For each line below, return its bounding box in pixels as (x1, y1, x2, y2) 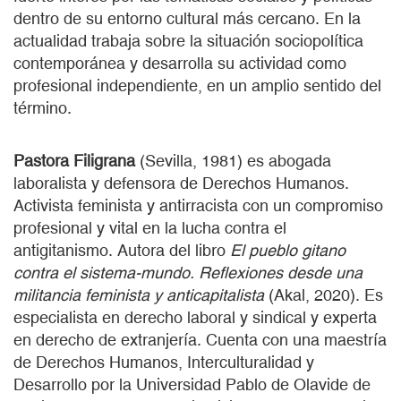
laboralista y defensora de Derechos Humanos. (13, 173, 349, 192)
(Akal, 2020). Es (264, 285, 383, 304)
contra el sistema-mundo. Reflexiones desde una (13, 262, 363, 282)
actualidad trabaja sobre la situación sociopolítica (13, 30, 363, 50)
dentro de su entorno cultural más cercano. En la (13, 8, 361, 28)
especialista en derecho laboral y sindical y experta (13, 307, 377, 327)
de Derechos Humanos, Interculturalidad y (13, 352, 314, 371)
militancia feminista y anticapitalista (13, 285, 264, 304)
